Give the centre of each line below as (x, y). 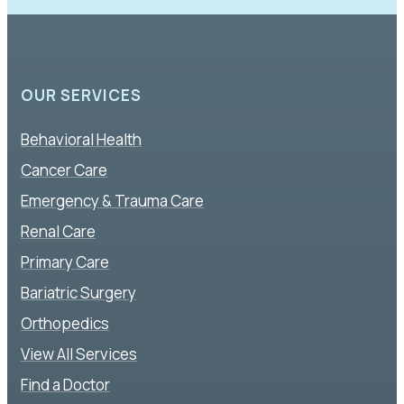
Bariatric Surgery (78, 292)
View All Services (79, 353)
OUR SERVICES (81, 96)
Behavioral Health (81, 139)
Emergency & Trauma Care (112, 200)
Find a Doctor (65, 384)
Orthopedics (65, 323)
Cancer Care (64, 170)
